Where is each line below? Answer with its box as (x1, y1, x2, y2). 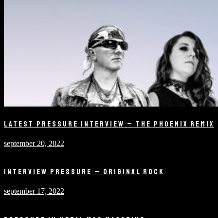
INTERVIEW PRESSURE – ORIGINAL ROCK (4, 167, 164, 177)
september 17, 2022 (4, 187, 64, 196)
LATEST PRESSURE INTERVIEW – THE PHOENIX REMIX (4, 119, 214, 129)
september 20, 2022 (4, 139, 64, 147)
